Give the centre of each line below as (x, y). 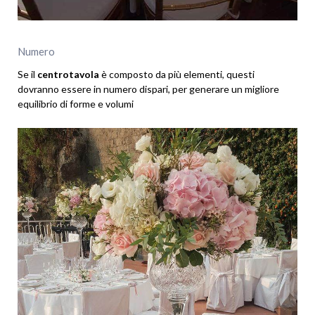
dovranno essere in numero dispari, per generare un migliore (148, 89)
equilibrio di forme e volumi (76, 103)
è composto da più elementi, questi (177, 74)
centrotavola (68, 74)
